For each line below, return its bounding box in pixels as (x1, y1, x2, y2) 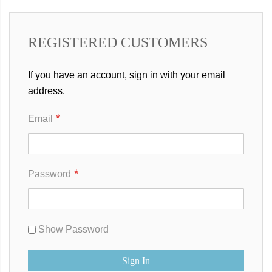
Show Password (38, 224, 109, 235)
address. (28, 86, 65, 97)
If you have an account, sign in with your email (28, 70, 225, 81)
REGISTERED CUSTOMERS (28, 35, 208, 51)
